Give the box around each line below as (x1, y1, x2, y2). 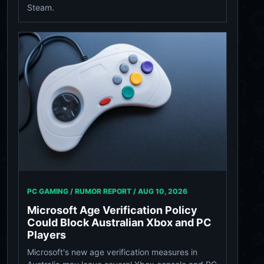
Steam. (27, 2, 54, 13)
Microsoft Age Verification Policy (27, 203, 197, 216)
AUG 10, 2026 (138, 186, 187, 196)
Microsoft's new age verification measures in (27, 246, 197, 257)
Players (27, 228, 66, 241)
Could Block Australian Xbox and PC (27, 216, 212, 229)
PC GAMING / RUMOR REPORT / (27, 186, 138, 196)
